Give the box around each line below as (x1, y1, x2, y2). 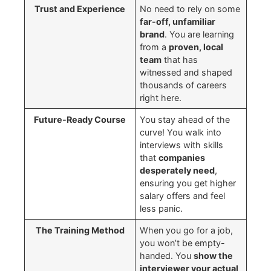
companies (158, 152, 206, 163)
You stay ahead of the (140, 114, 230, 125)
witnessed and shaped (140, 67, 233, 77)
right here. (140, 92, 182, 103)
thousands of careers (140, 79, 227, 90)
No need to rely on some (140, 3, 241, 14)
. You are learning (165, 28, 235, 39)
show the (194, 250, 233, 261)
